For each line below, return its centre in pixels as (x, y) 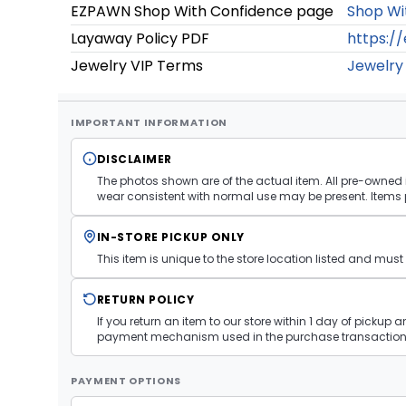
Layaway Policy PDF (140, 38)
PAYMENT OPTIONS (126, 380)
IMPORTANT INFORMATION (149, 122)
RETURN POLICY (146, 299)
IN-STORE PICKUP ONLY (171, 237)
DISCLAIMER (135, 159)
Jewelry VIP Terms (137, 65)
